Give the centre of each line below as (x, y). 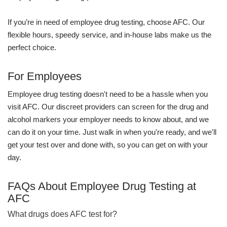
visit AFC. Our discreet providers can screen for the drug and (108, 107)
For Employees (45, 76)
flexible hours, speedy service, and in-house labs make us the (109, 35)
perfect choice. (32, 47)
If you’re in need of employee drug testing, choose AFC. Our (106, 22)
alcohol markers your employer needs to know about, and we (108, 119)
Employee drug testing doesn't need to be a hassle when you (108, 94)
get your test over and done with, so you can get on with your (108, 145)
